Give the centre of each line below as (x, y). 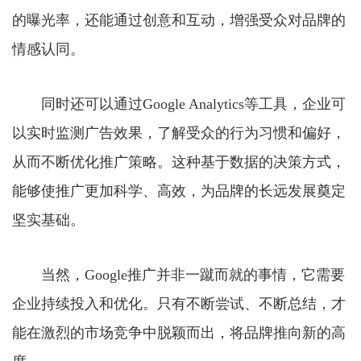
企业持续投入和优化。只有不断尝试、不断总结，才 (179, 303)
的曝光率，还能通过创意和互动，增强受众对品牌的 (179, 20)
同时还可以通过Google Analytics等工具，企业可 (179, 104)
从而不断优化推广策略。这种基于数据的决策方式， (179, 162)
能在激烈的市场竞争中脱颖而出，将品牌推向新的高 (179, 332)
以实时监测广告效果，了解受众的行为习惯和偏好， (179, 133)
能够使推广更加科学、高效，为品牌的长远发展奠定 (179, 191)
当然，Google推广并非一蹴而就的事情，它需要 (178, 274)
